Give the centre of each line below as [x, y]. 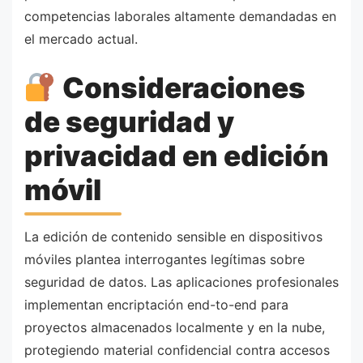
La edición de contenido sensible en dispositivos [173, 236]
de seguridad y [129, 122]
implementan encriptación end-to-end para [156, 304]
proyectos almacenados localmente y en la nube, [175, 327]
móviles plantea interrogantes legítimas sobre [164, 259]
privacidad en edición [177, 156]
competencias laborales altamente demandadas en [180, 16]
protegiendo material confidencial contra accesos [177, 350]
